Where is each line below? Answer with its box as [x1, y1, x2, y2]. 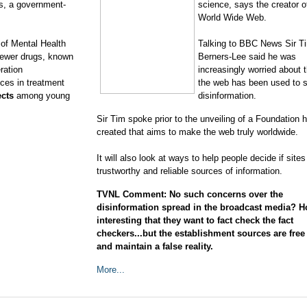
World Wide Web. [198, 12, 267, 23]
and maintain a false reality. [97, 241, 213, 251]
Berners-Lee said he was [198, 51, 296, 62]
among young [16, 90, 70, 101]
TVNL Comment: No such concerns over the [97, 189, 283, 199]
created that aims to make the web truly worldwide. [97, 127, 298, 137]
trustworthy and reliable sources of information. [97, 166, 282, 176]
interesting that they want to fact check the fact [97, 215, 293, 225]
